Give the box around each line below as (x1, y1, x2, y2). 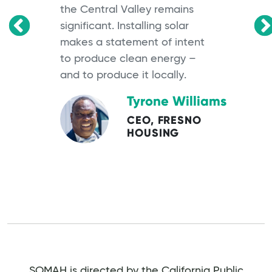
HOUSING (127, 126, 180, 140)
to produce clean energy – (60, 53, 196, 64)
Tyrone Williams (127, 92, 226, 109)
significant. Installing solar (60, 20, 189, 32)
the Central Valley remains (60, 4, 194, 15)
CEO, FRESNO (127, 113, 202, 127)
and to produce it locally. (60, 69, 186, 81)
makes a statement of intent (60, 36, 205, 48)
